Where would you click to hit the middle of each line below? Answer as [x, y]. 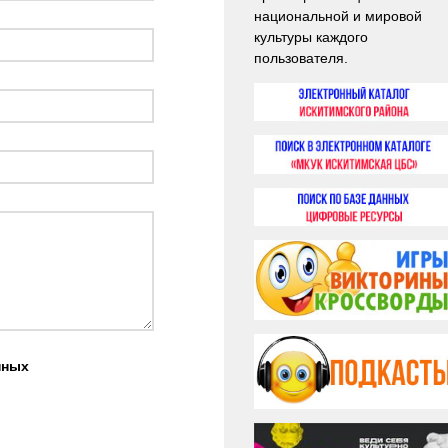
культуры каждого [311, 37]
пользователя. [301, 58]
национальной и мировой [338, 16]
